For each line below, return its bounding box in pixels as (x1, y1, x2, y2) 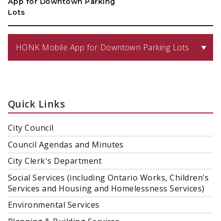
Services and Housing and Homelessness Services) (8, 183, 205, 194)
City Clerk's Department (8, 155, 102, 167)
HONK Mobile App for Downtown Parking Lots (16, 42, 189, 53)
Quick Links (8, 97, 66, 111)
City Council (8, 122, 54, 134)
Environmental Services (8, 199, 100, 211)
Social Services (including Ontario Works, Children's (8, 172, 209, 183)
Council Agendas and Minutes (8, 139, 124, 150)
